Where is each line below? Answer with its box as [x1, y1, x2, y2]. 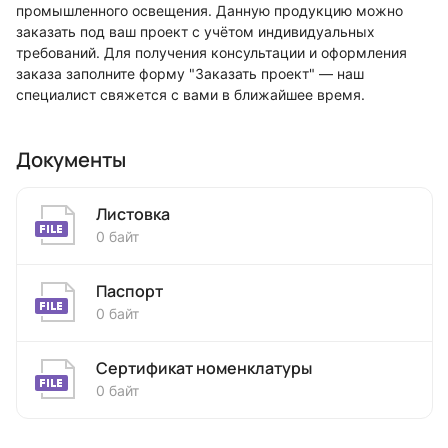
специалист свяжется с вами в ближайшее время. [16, 85, 365, 103]
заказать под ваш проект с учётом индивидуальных [16, 22, 375, 40]
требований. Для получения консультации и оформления [16, 43, 407, 61]
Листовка [96, 202, 170, 225]
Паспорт [96, 279, 163, 302]
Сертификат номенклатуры [96, 356, 312, 379]
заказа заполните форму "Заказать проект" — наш [16, 64, 364, 82]
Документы [16, 145, 126, 173]
